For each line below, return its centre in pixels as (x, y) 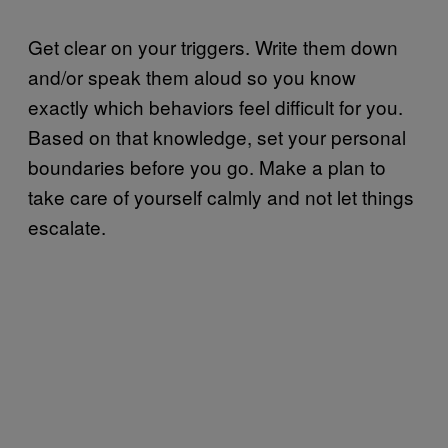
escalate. (67, 226)
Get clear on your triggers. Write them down (213, 46)
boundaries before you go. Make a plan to (207, 166)
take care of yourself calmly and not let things (221, 196)
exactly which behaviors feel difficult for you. (215, 106)
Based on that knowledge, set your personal (217, 136)
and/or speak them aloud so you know (192, 76)
